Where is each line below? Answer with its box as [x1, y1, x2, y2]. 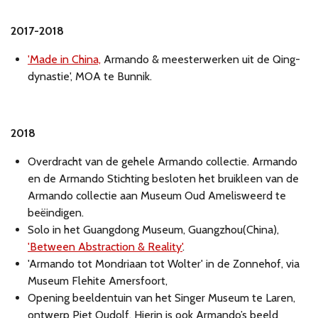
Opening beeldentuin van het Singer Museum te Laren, [28, 291, 295, 305]
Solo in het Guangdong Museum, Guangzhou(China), [28, 223, 279, 237]
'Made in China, [28, 53, 101, 67]
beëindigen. [28, 206, 87, 220]
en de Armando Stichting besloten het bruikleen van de [28, 172, 299, 186]
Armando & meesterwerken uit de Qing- [101, 53, 300, 67]
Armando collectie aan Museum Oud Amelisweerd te [28, 189, 286, 203]
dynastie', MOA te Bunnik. [28, 70, 152, 84]
